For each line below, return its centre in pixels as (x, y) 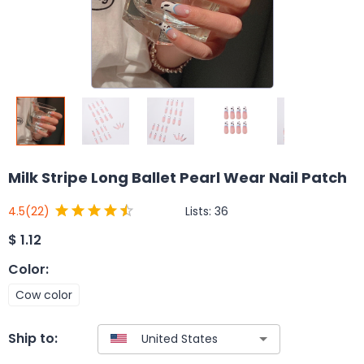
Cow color (44, 295)
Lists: (200, 211)
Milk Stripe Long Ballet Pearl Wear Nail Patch (178, 178)
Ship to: (33, 339)
